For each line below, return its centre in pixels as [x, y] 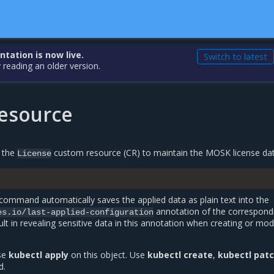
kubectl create [180, 255]
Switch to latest [235, 57]
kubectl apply [39, 255]
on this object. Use [108, 255]
